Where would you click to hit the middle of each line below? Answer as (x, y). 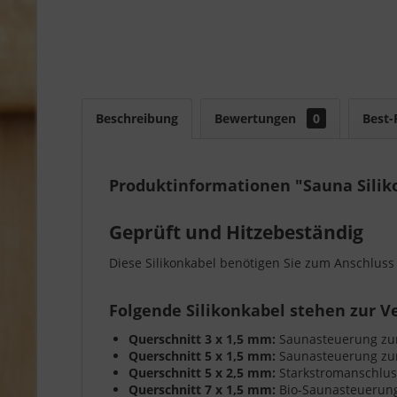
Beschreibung (137, 118)
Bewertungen (257, 118)
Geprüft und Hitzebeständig (236, 232)
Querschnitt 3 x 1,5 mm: (202, 339)
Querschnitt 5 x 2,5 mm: (202, 372)
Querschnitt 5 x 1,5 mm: (202, 355)
